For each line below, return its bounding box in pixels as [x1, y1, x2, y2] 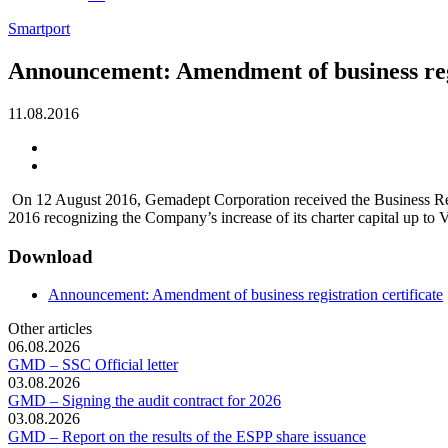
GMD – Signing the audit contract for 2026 [8, 392, 281, 410]
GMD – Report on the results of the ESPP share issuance [8, 428, 366, 446]
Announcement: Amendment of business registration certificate [48, 286, 443, 304]
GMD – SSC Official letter [8, 356, 178, 374]
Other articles [8, 320, 92, 338]
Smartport [8, 20, 70, 37]
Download [8, 245, 93, 267]
